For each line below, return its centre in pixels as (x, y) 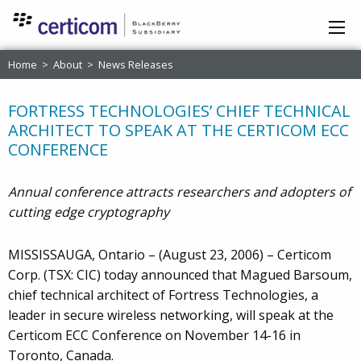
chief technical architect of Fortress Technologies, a (163, 295)
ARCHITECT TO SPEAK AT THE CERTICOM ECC (178, 131)
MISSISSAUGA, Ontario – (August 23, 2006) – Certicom (170, 255)
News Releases (136, 65)
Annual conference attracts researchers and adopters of (179, 192)
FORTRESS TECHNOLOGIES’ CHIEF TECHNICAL (179, 111)
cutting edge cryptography (89, 212)
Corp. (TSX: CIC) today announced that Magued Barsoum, (180, 275)
